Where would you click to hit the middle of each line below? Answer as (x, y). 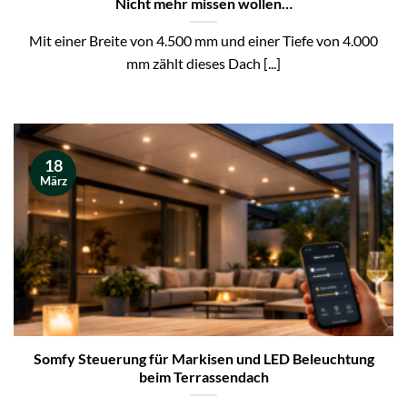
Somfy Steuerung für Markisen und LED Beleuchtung (203, 358)
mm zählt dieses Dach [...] (203, 63)
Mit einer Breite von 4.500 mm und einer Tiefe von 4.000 (203, 40)
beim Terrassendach (203, 377)
